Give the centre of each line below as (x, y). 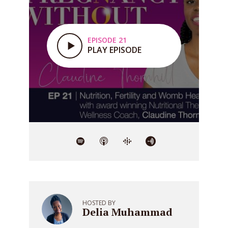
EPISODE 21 (107, 40)
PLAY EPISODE (115, 50)
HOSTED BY (99, 203)
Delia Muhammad (127, 212)
